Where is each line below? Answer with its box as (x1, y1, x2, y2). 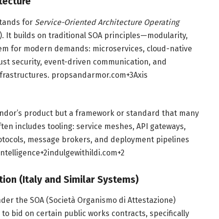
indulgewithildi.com (47, 148, 117, 158)
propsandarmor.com (51, 70, 126, 80)
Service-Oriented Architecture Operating (34, 17, 179, 27)
